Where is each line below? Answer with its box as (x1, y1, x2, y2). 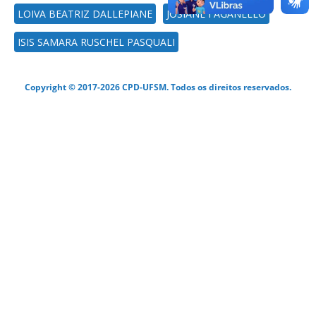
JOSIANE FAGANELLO (166, 7, 266, 20)
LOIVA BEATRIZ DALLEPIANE (18, 7, 152, 20)
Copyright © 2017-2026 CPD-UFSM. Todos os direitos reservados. (25, 81, 291, 92)
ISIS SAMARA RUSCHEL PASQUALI (18, 35, 175, 49)
